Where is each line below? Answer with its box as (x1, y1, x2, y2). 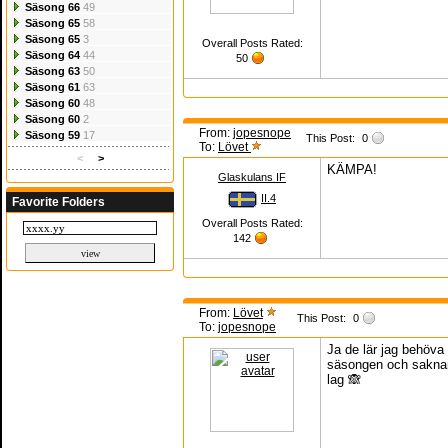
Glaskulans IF (218, 171, 286, 183)
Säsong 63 (25, 65, 80, 77)
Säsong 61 (25, 81, 80, 93)
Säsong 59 (25, 129, 80, 141)
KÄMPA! (327, 162, 377, 177)
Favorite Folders (12, 195, 105, 209)
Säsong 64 (25, 49, 80, 61)
